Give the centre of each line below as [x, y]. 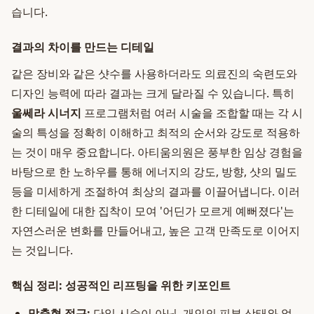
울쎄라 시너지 [46, 113]
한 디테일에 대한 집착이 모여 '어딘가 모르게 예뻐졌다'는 [153, 211]
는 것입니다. [42, 250]
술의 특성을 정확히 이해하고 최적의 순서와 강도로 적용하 [156, 132]
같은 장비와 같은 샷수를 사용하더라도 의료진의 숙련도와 [154, 74]
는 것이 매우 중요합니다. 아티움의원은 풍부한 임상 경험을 [157, 152]
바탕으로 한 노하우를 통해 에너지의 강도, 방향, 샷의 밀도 [154, 172]
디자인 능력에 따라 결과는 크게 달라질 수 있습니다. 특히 [153, 93]
